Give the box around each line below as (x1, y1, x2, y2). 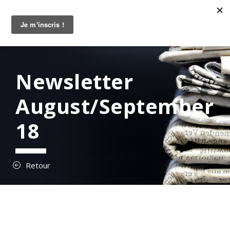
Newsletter (15, 67, 133, 95)
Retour (26, 160, 50, 170)
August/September (15, 92, 214, 120)
